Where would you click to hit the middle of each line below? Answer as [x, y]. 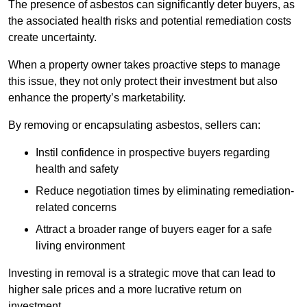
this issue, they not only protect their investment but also [143, 82]
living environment [80, 246]
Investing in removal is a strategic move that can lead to [142, 273]
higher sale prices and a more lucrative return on [125, 290]
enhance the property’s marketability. [97, 98]
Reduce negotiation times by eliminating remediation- [165, 191]
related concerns [76, 208]
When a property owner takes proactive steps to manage [144, 65]
